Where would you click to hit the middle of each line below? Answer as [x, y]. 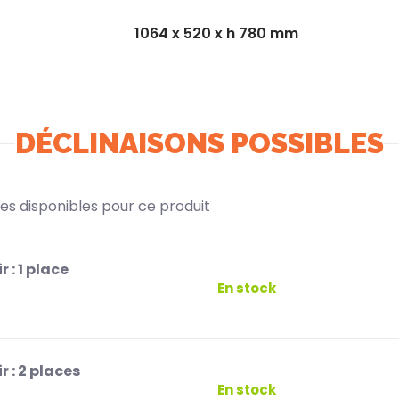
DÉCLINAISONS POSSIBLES [199, 143]
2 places [49, 371]
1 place [43, 270]
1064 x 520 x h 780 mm [216, 33]
